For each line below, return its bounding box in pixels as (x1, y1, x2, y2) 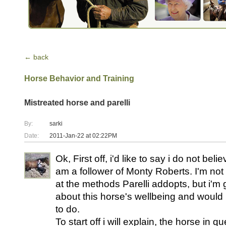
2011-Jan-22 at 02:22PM (49, 132, 117, 139)
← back (24, 53, 48, 61)
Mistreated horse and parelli (24, 98, 130, 107)
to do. (55, 203, 80, 214)
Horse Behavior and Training (24, 74, 134, 83)
